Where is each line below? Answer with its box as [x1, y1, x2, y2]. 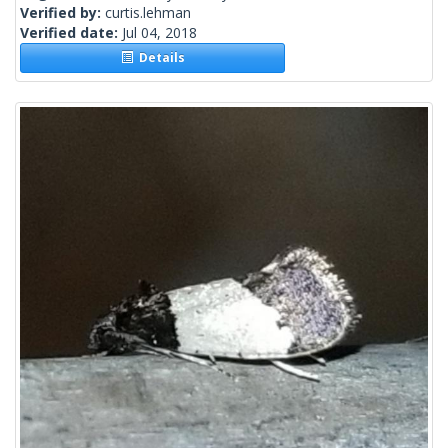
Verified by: [20, 3, 105, 23]
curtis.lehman [105, 3, 191, 23]
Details [132, 49, 185, 67]
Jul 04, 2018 [122, 23, 197, 43]
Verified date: [20, 23, 122, 43]
